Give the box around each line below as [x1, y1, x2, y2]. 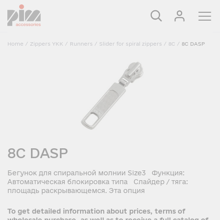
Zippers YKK [30, 41, 63, 47]
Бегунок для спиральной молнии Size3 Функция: [7, 169, 185, 177]
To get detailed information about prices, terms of [7, 207, 185, 215]
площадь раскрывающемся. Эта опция [7, 187, 145, 194]
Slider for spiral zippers [99, 41, 162, 47]
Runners [70, 41, 93, 47]
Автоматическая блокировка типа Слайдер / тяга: [7, 178, 188, 186]
